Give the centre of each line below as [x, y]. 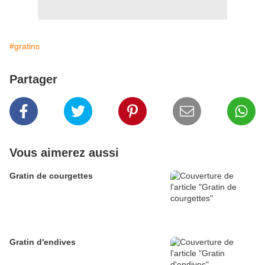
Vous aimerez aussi [64, 153]
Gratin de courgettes [51, 176]
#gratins [25, 46]
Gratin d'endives [43, 242]
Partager [33, 80]
